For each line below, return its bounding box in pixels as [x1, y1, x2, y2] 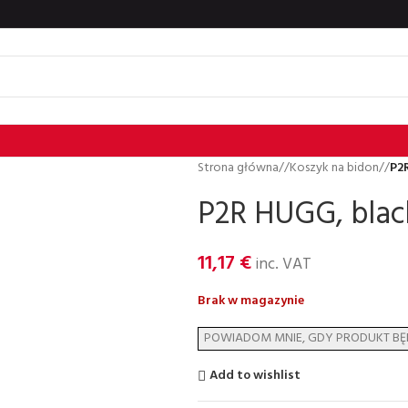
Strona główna [197, 158, 279, 178]
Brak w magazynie [197, 291, 304, 311]
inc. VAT [250, 252, 311, 277]
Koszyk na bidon [289, 158, 379, 178]
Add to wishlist [209, 364, 301, 386]
